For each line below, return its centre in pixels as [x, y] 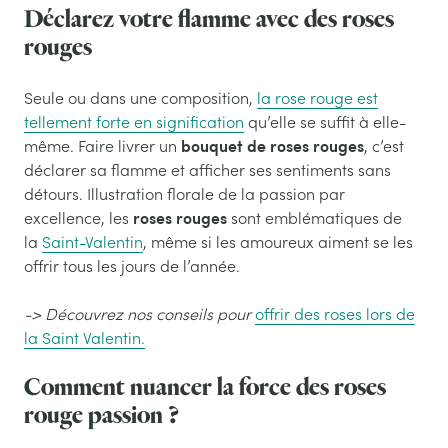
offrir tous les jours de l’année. [132, 265]
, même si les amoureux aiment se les [278, 241]
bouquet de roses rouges [272, 145]
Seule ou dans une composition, [140, 97]
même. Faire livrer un [102, 145]
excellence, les [78, 217]
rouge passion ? [101, 415]
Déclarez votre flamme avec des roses [209, 19]
